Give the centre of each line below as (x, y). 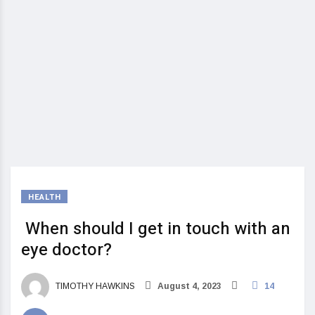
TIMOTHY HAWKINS (94, 287)
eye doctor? (69, 250)
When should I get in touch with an (156, 229)
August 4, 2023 (188, 287)
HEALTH (45, 197)
